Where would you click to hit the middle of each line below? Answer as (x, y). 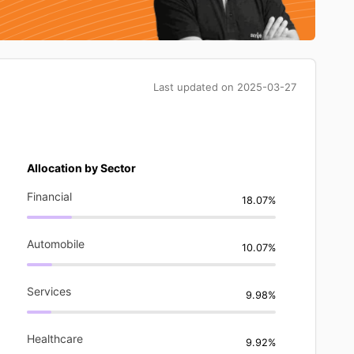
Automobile (56, 243)
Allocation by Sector (81, 168)
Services (49, 291)
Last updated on (195, 87)
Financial (49, 196)
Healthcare (55, 338)
